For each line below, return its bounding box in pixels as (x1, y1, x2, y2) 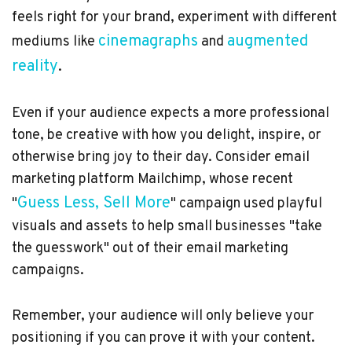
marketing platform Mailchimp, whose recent (12, 170, 293, 189)
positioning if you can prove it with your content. (12, 328, 315, 347)
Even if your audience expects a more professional (12, 104, 329, 123)
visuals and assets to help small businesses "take (12, 217, 322, 236)
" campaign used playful (170, 194, 322, 213)
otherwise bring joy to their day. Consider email (12, 148, 310, 167)
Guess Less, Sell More (17, 192, 170, 214)
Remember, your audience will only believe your (12, 306, 314, 325)
